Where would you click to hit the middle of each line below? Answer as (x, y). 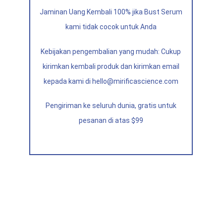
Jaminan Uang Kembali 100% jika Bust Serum (111, 12)
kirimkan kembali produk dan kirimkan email (111, 66)
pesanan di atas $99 (111, 121)
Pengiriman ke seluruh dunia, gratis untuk (111, 106)
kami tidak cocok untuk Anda (111, 27)
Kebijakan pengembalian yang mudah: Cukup (111, 51)
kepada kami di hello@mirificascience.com (111, 81)
